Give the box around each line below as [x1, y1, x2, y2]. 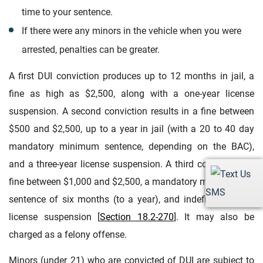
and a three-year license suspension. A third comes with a [9, 158, 254, 170]
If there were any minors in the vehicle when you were [21, 25, 241, 36]
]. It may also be [173, 211, 255, 222]
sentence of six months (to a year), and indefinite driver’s [9, 193, 254, 205]
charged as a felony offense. [9, 228, 127, 240]
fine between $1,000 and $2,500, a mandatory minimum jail [9, 176, 254, 187]
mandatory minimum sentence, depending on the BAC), [9, 140, 254, 152]
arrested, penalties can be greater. [21, 43, 160, 55]
